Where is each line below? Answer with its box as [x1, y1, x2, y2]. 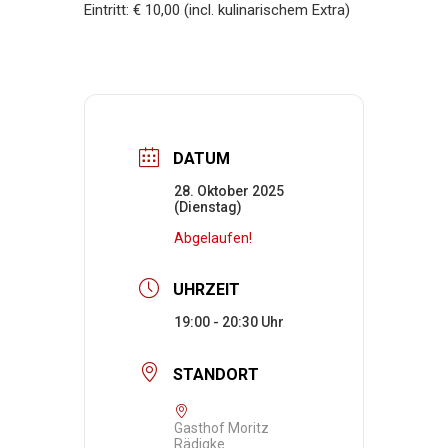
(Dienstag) [174, 199, 242, 216]
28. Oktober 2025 [174, 183, 284, 200]
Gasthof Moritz [174, 420, 269, 437]
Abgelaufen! [174, 230, 252, 247]
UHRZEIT [173, 280, 240, 300]
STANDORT [173, 364, 259, 384]
